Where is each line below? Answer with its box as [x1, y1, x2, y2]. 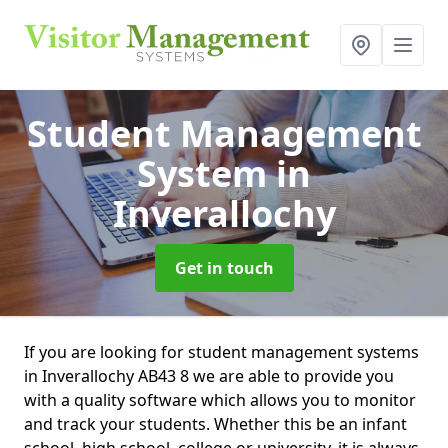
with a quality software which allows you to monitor [24, 389, 416, 411]
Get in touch [174, 257, 274, 279]
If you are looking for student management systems [24, 341, 419, 363]
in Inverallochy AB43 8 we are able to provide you [24, 365, 394, 387]
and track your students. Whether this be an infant [24, 413, 407, 435]
